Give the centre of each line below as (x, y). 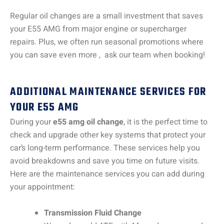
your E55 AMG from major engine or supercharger (98, 29)
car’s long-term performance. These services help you (105, 148)
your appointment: (42, 187)
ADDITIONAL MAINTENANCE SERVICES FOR (108, 92)
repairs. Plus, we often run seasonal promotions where (107, 42)
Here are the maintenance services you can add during (107, 174)
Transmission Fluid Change (93, 213)
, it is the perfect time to (165, 122)
